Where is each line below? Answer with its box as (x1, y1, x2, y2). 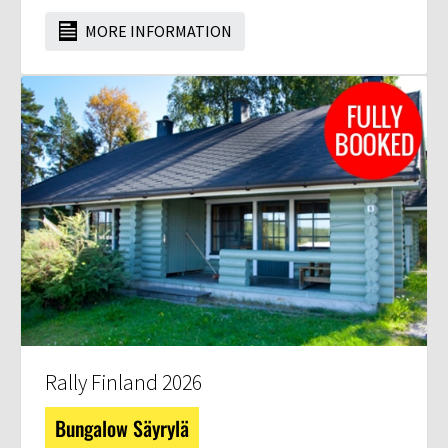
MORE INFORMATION (82, 21, 232, 42)
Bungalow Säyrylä (55, 413, 189, 444)
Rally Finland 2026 (45, 369, 202, 397)
